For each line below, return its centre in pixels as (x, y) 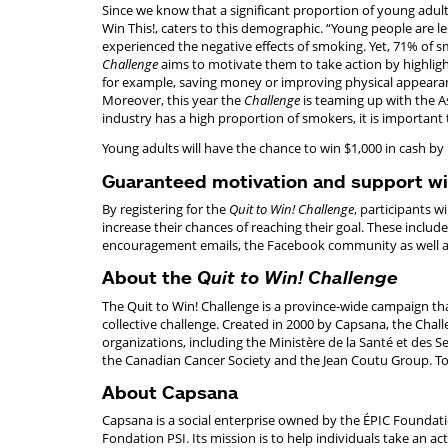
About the (149, 277)
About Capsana (170, 392)
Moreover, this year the (173, 100)
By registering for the (165, 208)
